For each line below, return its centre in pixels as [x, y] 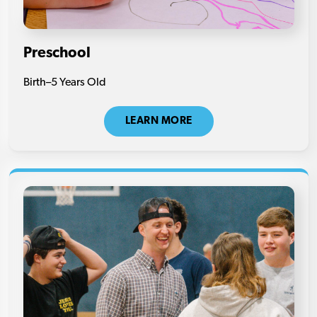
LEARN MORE [158, 121]
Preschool [57, 53]
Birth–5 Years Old [64, 82]
